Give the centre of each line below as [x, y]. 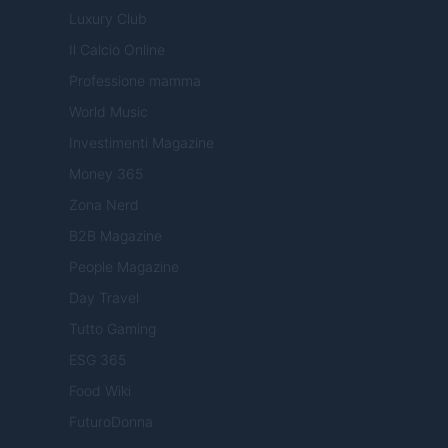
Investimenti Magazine [141, 142]
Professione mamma [135, 80]
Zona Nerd [104, 204]
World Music [108, 111]
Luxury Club [108, 18]
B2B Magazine [115, 235]
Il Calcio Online [117, 49]
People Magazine [124, 266]
